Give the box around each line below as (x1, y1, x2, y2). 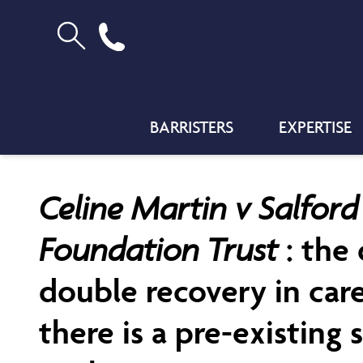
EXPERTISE (279, 117, 352, 138)
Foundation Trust (39, 229, 286, 269)
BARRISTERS (150, 117, 233, 138)
